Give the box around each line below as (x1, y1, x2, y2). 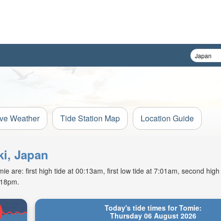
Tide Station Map (60, 112, 120, 124)
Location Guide (141, 112, 194, 124)
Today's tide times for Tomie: (104, 203, 202, 213)
